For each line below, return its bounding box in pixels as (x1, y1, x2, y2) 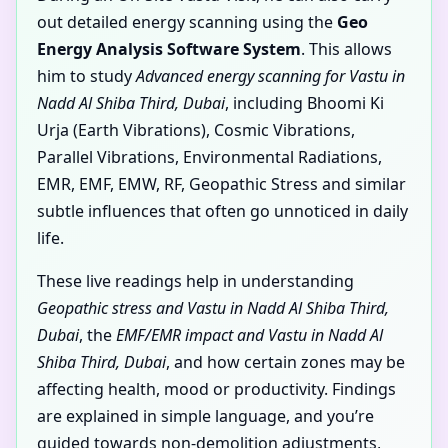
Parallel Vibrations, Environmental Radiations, (37, 146, 382, 169)
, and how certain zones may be (166, 351, 405, 374)
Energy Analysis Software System (37, 38, 301, 61)
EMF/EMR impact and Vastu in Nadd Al (116, 324, 383, 347)
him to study (37, 65, 136, 88)
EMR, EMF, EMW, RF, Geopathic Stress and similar (37, 173, 406, 196)
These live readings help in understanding (37, 270, 354, 293)
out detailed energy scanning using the (37, 11, 337, 34)
